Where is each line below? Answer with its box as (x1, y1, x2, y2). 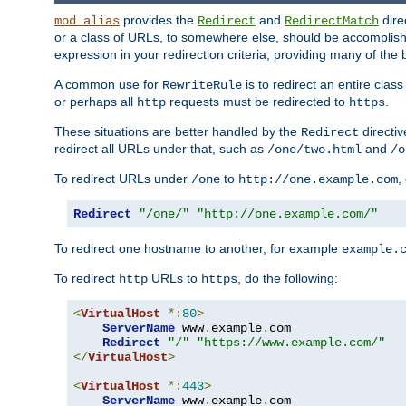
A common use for (54, 76, 162, 92)
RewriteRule (162, 77, 242, 92)
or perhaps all (54, 93, 137, 109)
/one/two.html (267, 141, 362, 157)
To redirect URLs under (54, 170, 191, 186)
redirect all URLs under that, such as (54, 140, 267, 156)
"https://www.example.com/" (197, 334, 385, 350)
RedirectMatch (285, 13, 379, 28)
